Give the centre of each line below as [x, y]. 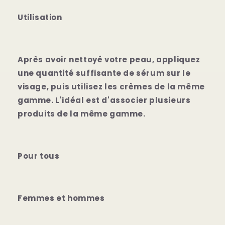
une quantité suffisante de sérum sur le [104, 73]
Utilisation [40, 17]
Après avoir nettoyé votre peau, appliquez [109, 59]
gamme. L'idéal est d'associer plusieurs [104, 100]
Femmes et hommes [61, 198]
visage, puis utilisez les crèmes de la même [111, 86]
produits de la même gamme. [82, 114]
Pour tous [39, 156]
